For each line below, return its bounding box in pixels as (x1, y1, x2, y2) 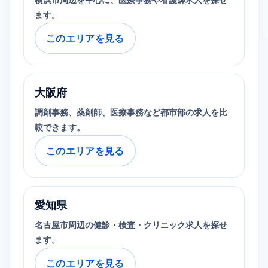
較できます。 (35, 123, 85, 132)
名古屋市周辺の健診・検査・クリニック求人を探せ (35, 220, 227, 230)
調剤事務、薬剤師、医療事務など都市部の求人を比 (35, 108, 227, 117)
